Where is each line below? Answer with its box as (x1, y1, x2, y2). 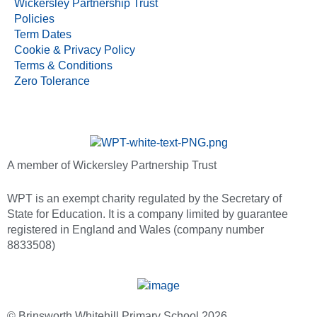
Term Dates (14, 28, 71, 40)
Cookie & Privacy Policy (14, 43, 135, 56)
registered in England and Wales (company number (7, 223, 264, 236)
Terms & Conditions (14, 59, 113, 71)
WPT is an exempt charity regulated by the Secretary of (7, 192, 282, 204)
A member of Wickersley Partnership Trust (7, 159, 217, 172)
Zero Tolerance (14, 74, 90, 87)
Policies (14, 12, 54, 25)
